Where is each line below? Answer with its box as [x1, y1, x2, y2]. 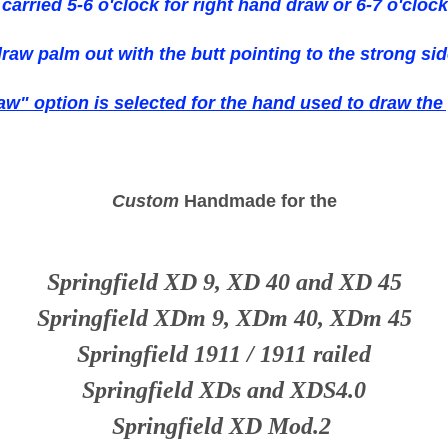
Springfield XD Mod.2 [111, 413, 331, 440]
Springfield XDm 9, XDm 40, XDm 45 [36, 305, 412, 332]
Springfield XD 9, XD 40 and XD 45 [46, 269, 402, 296]
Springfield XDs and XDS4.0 [82, 377, 366, 404]
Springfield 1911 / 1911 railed [77, 341, 371, 368]
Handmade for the [178, 191, 337, 212]
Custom [111, 191, 179, 212]
